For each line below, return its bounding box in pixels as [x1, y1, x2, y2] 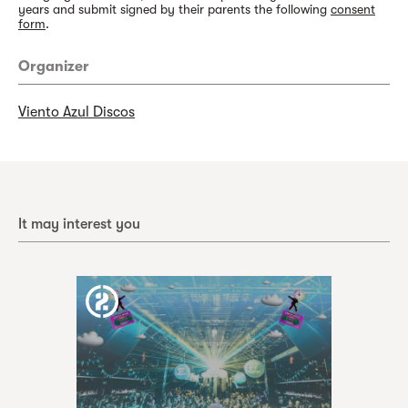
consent [331, 2, 375, 16]
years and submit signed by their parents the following [18, 2, 331, 16]
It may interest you [18, 216, 140, 232]
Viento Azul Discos [18, 104, 135, 120]
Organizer [18, 58, 89, 75]
